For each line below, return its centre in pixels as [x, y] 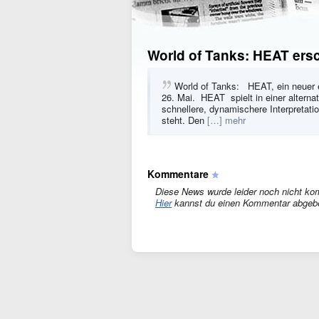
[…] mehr [226, 120]
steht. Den [184, 120]
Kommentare [178, 174]
